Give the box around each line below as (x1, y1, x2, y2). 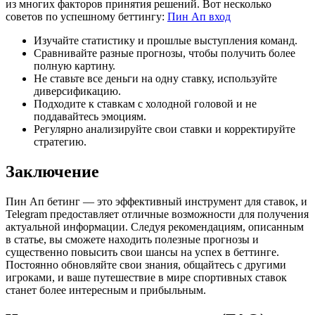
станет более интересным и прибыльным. (6, 283, 206, 296)
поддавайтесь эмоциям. (34, 110, 146, 122)
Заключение (6, 162, 99, 181)
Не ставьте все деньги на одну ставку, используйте (34, 72, 277, 84)
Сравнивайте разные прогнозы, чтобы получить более (34, 46, 295, 59)
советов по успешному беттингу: (6, 10, 167, 22)
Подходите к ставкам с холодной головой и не (34, 97, 257, 110)
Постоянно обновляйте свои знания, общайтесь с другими (6, 258, 286, 271)
